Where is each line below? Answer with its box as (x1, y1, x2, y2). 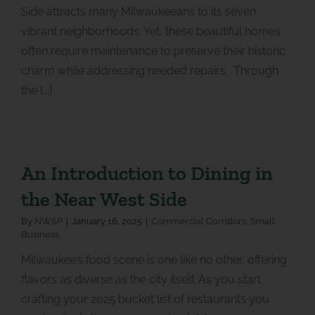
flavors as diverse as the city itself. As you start (20, 272, 261, 286)
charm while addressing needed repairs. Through (20, 63, 278, 77)
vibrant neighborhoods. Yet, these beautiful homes (20, 24, 281, 38)
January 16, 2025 (71, 215, 142, 226)
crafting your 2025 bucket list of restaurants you (20, 292, 269, 306)
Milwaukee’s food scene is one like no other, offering (20, 252, 287, 266)
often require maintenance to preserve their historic (20, 44, 285, 58)
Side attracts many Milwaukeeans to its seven (20, 4, 256, 18)
